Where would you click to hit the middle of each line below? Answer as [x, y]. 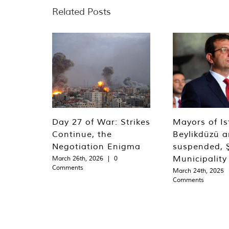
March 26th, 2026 [78, 158]
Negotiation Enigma [96, 146]
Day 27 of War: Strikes [101, 122]
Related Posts [82, 12]
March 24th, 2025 [198, 171]
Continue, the [82, 134]
